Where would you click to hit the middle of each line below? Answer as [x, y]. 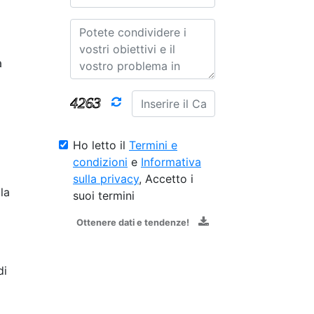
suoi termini [104, 195]
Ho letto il [101, 145]
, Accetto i [166, 178]
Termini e [153, 145]
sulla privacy [106, 178]
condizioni [100, 162]
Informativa [171, 162]
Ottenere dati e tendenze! [133, 222]
